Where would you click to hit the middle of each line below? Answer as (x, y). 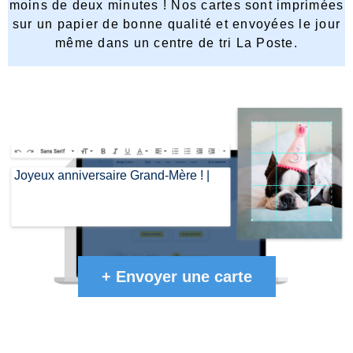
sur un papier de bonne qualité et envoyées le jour (176, 24)
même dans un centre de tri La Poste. (176, 43)
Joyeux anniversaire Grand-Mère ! (110, 176)
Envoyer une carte (184, 276)
